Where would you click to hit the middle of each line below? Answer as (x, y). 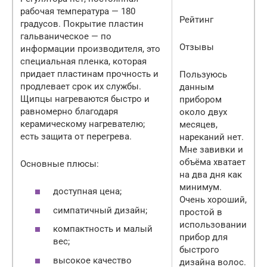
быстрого (199, 249)
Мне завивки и (211, 149)
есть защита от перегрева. (76, 136)
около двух (203, 112)
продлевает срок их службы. (81, 86)
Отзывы (197, 47)
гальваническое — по (66, 36)
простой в (201, 212)
